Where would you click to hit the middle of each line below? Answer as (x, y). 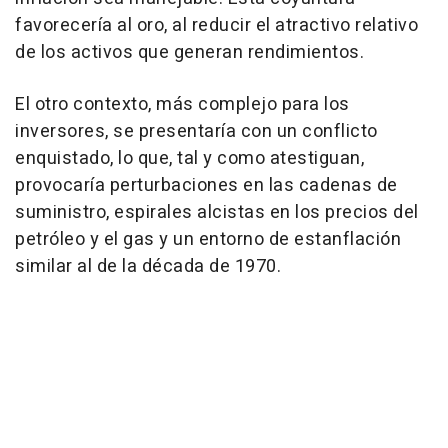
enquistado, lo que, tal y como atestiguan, (189, 159)
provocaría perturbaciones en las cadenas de (206, 186)
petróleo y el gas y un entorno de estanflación (208, 240)
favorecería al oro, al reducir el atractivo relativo (216, 26)
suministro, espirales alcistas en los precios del (217, 213)
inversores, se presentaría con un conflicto (196, 132)
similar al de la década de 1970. (148, 267)
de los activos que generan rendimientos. (189, 53)
